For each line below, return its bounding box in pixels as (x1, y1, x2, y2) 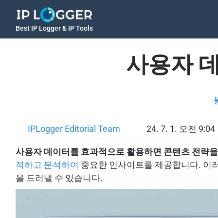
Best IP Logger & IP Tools (16, 24, 93, 32)
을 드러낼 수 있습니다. (16, 172, 103, 183)
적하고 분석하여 (16, 159, 79, 170)
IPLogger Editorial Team (28, 124, 120, 134)
